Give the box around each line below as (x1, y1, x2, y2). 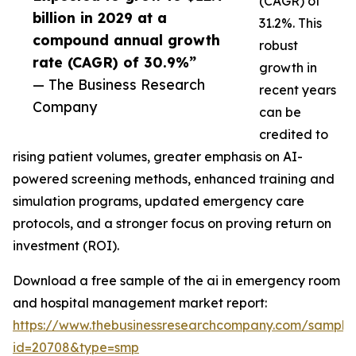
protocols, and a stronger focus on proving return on (13, 215, 331, 232)
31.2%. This (259, 15, 322, 32)
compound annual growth (33, 31, 220, 49)
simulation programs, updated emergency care (13, 193, 304, 210)
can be (259, 104, 301, 121)
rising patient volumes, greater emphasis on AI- (13, 149, 303, 165)
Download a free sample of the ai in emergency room (13, 273, 340, 289)
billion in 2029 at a (33, 9, 167, 27)
